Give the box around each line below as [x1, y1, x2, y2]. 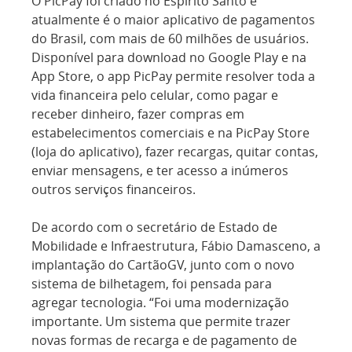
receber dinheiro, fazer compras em [31, 105, 244, 123]
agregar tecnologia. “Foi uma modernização [31, 294, 289, 311]
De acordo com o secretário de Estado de [31, 218, 277, 236]
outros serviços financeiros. [31, 181, 196, 198]
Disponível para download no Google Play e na [31, 49, 306, 66]
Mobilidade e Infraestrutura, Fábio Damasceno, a [31, 237, 321, 255]
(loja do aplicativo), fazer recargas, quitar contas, [31, 143, 318, 160]
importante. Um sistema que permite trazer [31, 313, 291, 330]
